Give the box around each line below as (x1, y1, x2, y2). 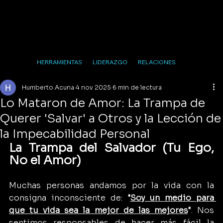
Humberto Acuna (22, 83, 74, 91)
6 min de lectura (112, 83, 162, 91)
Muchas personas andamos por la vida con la (9, 180, 214, 191)
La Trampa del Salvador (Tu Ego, (9, 140, 214, 155)
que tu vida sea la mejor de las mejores (9, 205, 188, 216)
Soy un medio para (130, 192, 214, 203)
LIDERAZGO (93, 58, 127, 66)
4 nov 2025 (76, 83, 111, 91)
